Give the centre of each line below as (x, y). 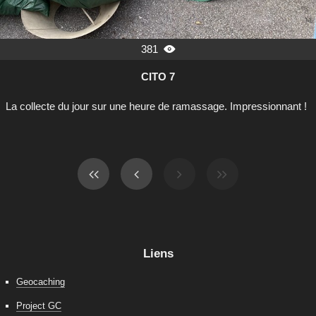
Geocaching (41, 281)
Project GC (39, 305)
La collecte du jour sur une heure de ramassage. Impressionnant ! (156, 106)
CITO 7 (158, 76)
